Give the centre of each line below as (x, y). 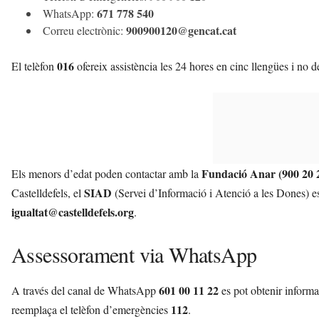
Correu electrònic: (84, 31)
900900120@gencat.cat (181, 31)
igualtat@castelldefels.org (73, 212)
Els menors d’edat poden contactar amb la (106, 174)
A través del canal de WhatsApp (85, 291)
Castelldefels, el (48, 193)
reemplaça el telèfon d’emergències (91, 310)
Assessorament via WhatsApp (134, 255)
